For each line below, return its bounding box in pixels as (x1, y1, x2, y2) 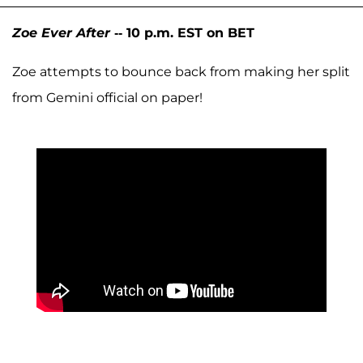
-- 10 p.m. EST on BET (110, 24, 254, 41)
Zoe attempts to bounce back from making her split (12, 63, 350, 79)
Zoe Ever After (12, 24, 110, 41)
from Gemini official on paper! (12, 89, 203, 105)
